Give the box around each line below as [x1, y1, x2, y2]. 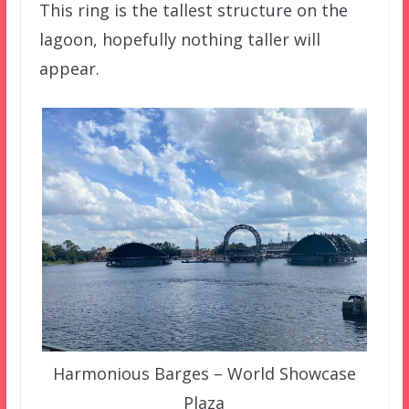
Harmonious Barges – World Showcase [52, 362, 356, 384]
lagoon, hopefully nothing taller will [38, 28, 320, 51]
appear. [38, 58, 100, 80]
